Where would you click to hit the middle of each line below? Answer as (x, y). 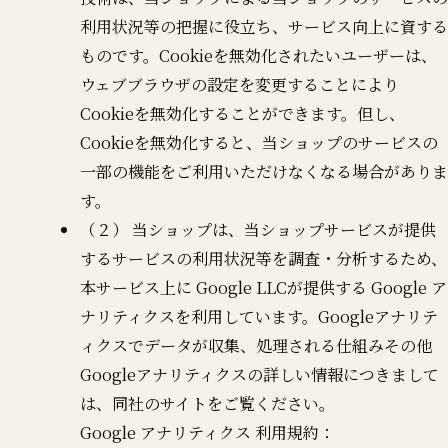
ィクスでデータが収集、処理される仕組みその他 (256, 345)
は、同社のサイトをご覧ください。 (207, 403)
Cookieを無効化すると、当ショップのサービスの (259, 142)
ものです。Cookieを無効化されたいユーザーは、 (258, 55)
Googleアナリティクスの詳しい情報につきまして (259, 374)
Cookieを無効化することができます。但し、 (242, 113)
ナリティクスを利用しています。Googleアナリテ (259, 316)
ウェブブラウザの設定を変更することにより (239, 84)
